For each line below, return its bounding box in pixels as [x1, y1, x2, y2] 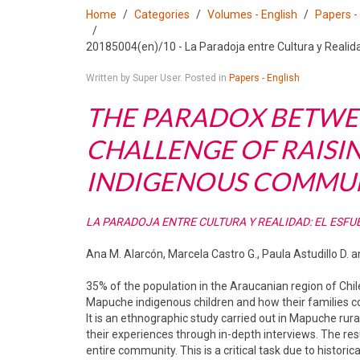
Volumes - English [207, 8, 297, 21]
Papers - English [229, 72, 300, 84]
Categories [134, 8, 190, 21]
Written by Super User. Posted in [86, 72, 229, 84]
